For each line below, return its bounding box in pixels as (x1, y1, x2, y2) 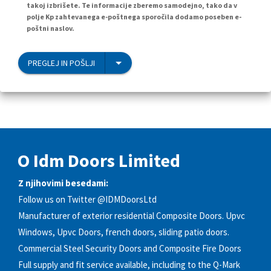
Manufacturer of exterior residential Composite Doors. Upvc (18, 210, 245, 222)
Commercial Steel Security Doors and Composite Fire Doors (18, 243, 241, 255)
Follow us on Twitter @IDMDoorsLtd (18, 194, 157, 206)
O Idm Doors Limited (18, 148, 180, 172)
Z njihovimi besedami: (18, 177, 108, 189)
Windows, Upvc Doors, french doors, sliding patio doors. (18, 226, 229, 238)
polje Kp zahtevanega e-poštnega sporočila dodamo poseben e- (27, 11, 241, 21)
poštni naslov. (27, 23, 74, 33)
